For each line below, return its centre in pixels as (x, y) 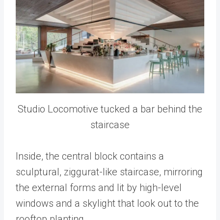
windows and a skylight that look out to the (107, 204)
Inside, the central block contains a (90, 156)
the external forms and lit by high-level (99, 188)
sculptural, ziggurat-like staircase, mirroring (109, 172)
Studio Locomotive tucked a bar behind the (110, 109)
